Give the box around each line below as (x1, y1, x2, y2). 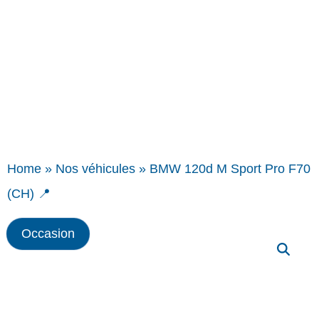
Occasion (21, 226, 75, 241)
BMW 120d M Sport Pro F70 (150, 162, 310, 176)
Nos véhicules (56, 162, 135, 176)
